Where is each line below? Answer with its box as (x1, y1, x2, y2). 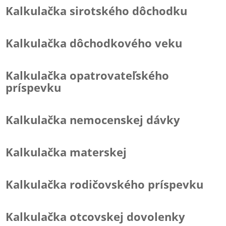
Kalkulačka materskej (6, 144, 127, 159)
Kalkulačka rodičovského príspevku (6, 177, 204, 192)
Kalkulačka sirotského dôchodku (6, 3, 188, 18)
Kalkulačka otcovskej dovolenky (6, 209, 186, 224)
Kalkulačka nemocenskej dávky (6, 112, 181, 127)
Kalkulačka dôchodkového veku (6, 35, 183, 50)
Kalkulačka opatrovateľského (6, 68, 169, 83)
